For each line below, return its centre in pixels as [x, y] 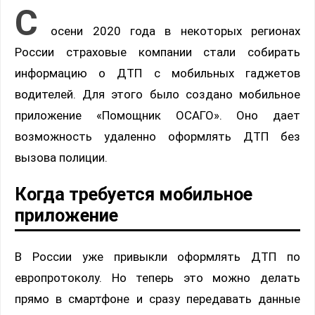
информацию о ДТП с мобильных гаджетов [157, 73]
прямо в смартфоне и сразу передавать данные [157, 298]
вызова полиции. [61, 158]
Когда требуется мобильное [134, 194]
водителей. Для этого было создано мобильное [157, 95]
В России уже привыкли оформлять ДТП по [157, 256]
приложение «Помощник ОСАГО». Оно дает [157, 116]
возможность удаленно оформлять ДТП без [157, 137]
